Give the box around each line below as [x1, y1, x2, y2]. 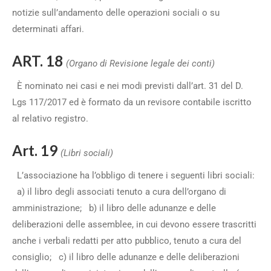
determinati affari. [12, 24, 89, 34]
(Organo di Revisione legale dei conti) [66, 58, 215, 69]
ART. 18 [12, 52, 66, 70]
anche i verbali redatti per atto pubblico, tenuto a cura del [12, 235, 241, 246]
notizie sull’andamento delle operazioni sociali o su [12, 7, 220, 18]
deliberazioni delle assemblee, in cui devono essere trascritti [12, 219, 256, 230]
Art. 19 [12, 142, 60, 159]
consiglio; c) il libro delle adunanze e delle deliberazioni [12, 252, 240, 263]
